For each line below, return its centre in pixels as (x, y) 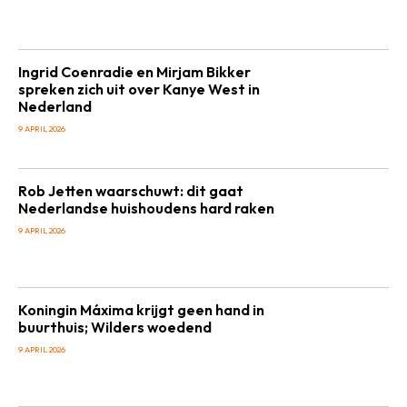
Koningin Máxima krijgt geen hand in (141, 310)
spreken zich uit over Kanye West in (139, 89)
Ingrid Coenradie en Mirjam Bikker (134, 72)
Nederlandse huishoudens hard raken (146, 208)
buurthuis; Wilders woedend (115, 327)
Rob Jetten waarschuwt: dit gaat (131, 191)
